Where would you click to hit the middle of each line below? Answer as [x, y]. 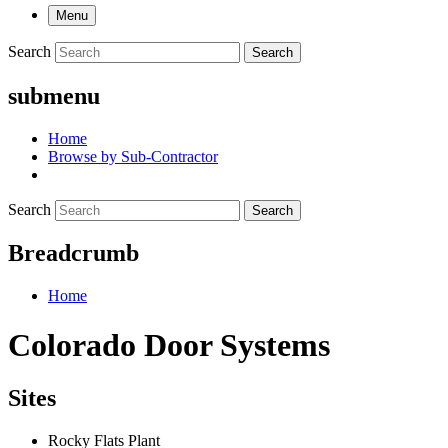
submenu [54, 95]
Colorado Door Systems [169, 344]
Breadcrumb [73, 253]
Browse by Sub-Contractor [133, 156]
